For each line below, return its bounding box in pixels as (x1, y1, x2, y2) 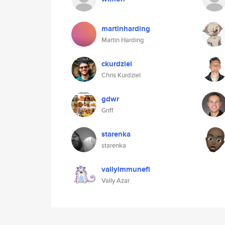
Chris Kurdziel (101, 70, 141, 80)
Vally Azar (101, 176, 130, 185)
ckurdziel (101, 58, 132, 69)
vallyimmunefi (101, 164, 150, 175)
